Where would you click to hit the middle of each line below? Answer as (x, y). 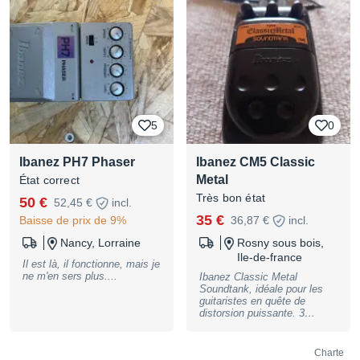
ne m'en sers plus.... (70, 276)
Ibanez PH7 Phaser (77, 162)
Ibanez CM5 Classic (256, 162)
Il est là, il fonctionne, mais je (91, 264)
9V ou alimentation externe (262, 349)
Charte (329, 353)
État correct (49, 180)
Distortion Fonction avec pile (266, 337)
